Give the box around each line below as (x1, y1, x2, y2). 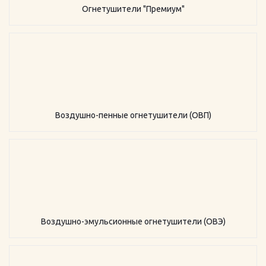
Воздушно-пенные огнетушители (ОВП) (55, 110, 211, 120)
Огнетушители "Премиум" (81, 4, 185, 14)
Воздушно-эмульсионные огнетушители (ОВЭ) (40, 217, 226, 226)
